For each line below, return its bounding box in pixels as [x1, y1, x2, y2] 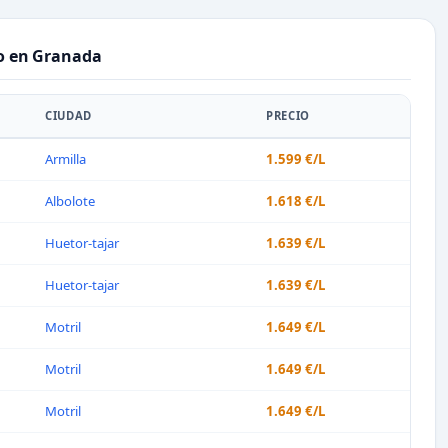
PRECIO [266, 108, 311, 123]
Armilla [45, 150, 86, 168]
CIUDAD [45, 108, 93, 123]
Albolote [45, 192, 95, 210]
